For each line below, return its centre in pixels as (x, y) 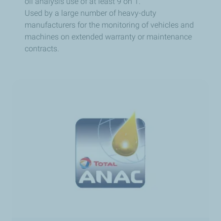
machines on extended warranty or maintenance (108, 37)
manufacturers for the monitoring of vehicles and (109, 25)
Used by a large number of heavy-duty (91, 13)
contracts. (43, 49)
